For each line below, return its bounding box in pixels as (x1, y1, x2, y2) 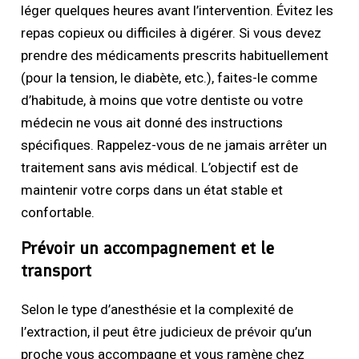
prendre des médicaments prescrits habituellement (21, 47, 329, 64)
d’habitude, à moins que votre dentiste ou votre (21, 92, 304, 109)
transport (21, 260, 92, 282)
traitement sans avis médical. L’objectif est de (21, 159, 299, 176)
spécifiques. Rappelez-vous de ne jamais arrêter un (21, 137, 328, 154)
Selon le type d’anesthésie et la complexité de (21, 301, 294, 318)
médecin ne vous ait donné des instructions (21, 115, 284, 131)
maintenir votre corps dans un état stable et (21, 182, 284, 199)
